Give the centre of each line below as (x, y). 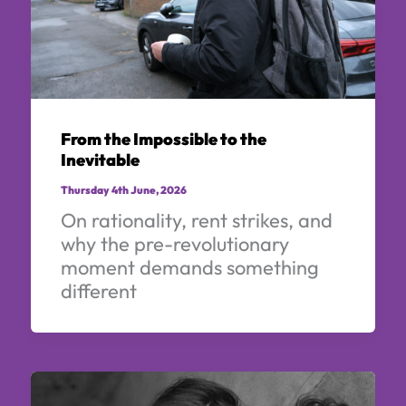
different (98, 290)
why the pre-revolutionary (174, 243)
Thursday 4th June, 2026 (123, 189)
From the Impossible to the (163, 140)
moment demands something (189, 267)
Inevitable (100, 160)
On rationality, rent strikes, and (196, 220)
